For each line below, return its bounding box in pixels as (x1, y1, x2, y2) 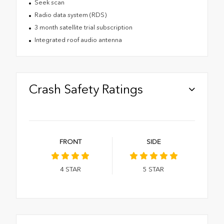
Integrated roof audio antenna (34, 36, 122, 44)
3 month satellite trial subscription (34, 23, 132, 31)
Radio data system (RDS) (34, 11, 106, 19)
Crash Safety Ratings (29, 81, 143, 97)
